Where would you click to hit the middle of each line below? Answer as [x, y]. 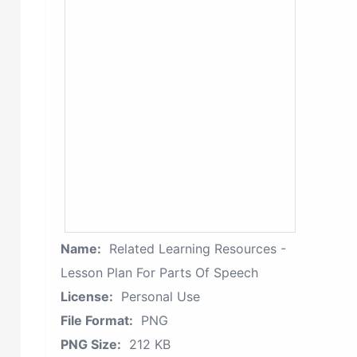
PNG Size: [91, 344]
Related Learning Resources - [198, 249]
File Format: [97, 320]
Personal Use [161, 296]
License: [87, 296]
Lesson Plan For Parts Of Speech [159, 273]
